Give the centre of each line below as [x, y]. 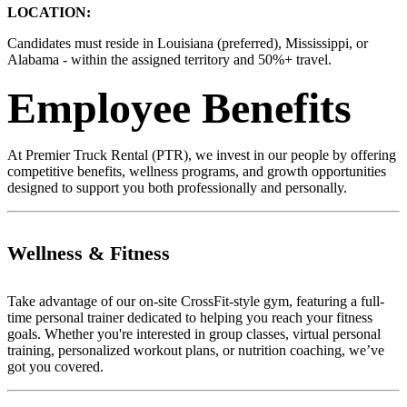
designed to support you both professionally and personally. [177, 187]
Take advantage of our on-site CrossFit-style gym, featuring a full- [196, 302]
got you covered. [55, 367]
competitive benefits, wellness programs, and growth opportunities [197, 171]
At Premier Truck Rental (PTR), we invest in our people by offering [202, 154]
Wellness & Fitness [89, 253]
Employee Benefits [179, 107]
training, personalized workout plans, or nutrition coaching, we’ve [196, 351]
